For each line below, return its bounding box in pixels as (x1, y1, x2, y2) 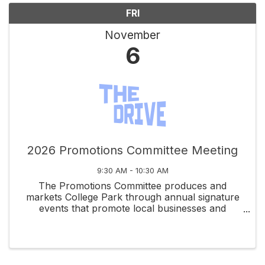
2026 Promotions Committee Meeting (27, 143, 238, 157)
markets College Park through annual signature (25, 191, 240, 203)
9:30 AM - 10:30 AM (96, 166, 169, 175)
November (105, 28, 160, 42)
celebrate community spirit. (72, 214, 193, 225)
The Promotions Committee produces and (38, 180, 227, 192)
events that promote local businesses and (39, 202, 226, 214)
